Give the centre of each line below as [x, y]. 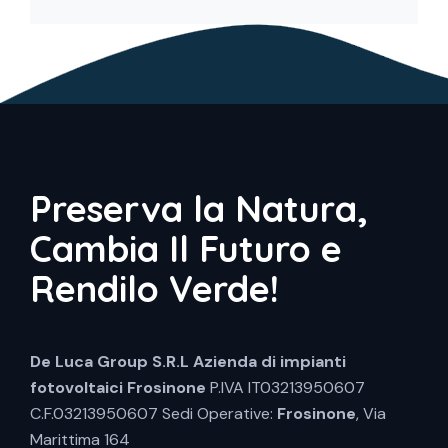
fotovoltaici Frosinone [118, 388]
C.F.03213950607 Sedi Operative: [153, 414]
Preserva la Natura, [199, 209]
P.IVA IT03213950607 [285, 388]
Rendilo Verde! [154, 289]
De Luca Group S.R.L [109, 362]
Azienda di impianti [269, 362]
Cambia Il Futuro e [186, 249]
